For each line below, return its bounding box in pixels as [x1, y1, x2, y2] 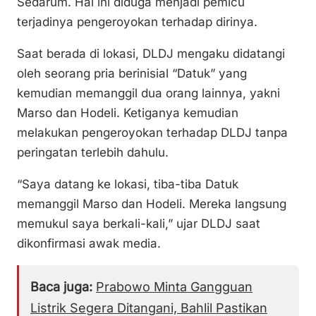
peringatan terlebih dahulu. [17, 145, 169, 160]
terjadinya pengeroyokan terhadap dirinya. [17, 15, 257, 30]
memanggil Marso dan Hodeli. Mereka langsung [17, 197, 286, 212]
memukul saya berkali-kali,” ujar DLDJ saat [17, 217, 260, 231]
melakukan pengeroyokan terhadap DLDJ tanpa [17, 126, 288, 140]
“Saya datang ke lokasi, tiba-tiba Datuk [17, 177, 238, 192]
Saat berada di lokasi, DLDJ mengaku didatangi [17, 47, 285, 61]
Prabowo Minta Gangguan [96, 279, 253, 295]
